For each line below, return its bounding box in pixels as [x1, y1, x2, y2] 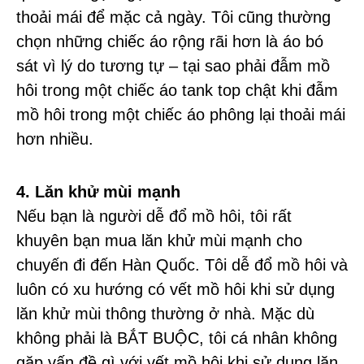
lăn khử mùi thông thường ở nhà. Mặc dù [16, 304, 314, 323]
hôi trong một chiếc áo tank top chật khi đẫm [16, 81, 338, 100]
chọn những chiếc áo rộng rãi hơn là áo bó [16, 32, 323, 51]
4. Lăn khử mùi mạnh [16, 182, 180, 201]
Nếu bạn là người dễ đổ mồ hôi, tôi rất [16, 206, 292, 225]
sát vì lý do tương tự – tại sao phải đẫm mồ [16, 57, 330, 76]
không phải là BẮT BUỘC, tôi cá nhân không [16, 328, 337, 347]
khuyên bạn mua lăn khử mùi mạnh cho [16, 231, 302, 249]
